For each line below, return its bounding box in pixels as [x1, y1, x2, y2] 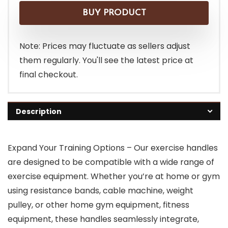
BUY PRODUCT [82, 9, 146, 18]
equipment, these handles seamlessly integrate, [8, 213, 199, 225]
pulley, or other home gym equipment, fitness [8, 199, 189, 211]
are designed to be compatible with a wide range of [8, 156, 214, 168]
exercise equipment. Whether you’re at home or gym [8, 170, 220, 183]
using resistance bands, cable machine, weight [8, 185, 193, 197]
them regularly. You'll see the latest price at [19, 54, 193, 67]
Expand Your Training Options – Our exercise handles [8, 142, 218, 154]
